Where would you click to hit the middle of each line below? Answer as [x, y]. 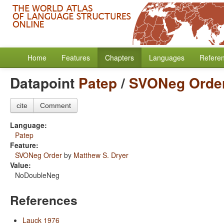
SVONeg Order [38, 155]
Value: [20, 165]
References [44, 200]
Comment [55, 105]
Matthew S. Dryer [101, 155]
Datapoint [44, 83]
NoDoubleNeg [37, 175]
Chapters [119, 57]
